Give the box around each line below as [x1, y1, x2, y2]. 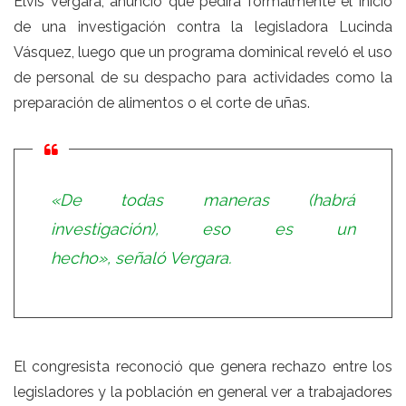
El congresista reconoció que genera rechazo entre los [14, 357, 392, 375]
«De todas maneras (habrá [51, 189, 355, 209]
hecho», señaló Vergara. [51, 247, 231, 267]
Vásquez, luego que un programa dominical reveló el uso [14, 43, 392, 61]
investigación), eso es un [51, 218, 355, 238]
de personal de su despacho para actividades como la [14, 68, 392, 86]
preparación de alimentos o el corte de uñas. [14, 93, 310, 111]
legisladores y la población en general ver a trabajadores [14, 382, 392, 401]
